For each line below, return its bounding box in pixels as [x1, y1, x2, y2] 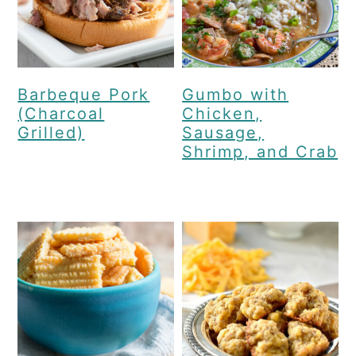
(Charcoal [17, 104, 105, 124]
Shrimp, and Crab [182, 142, 339, 162]
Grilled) [17, 123, 85, 143]
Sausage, [182, 123, 265, 143]
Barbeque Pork [17, 85, 150, 105]
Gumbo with [182, 85, 289, 105]
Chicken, [182, 104, 262, 124]
